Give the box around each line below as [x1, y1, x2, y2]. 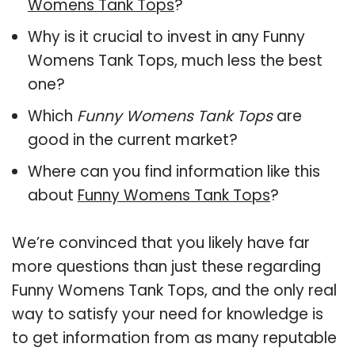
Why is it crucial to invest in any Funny [28, 25, 305, 48]
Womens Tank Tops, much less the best [28, 49, 323, 71]
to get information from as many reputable [12, 326, 337, 349]
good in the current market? [28, 128, 238, 151]
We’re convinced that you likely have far [12, 231, 310, 254]
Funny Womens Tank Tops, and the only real [12, 279, 337, 301]
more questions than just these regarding [12, 255, 321, 277]
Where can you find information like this [28, 160, 320, 182]
